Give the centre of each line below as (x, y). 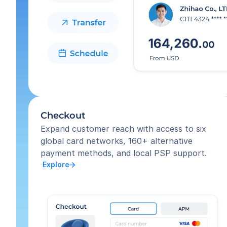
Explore (55, 164)
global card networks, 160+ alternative (117, 141)
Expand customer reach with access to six (123, 129)
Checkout (63, 116)
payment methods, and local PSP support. (124, 153)
